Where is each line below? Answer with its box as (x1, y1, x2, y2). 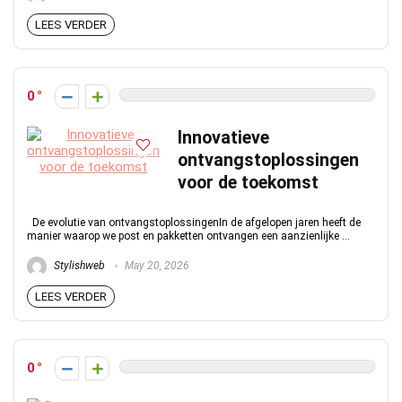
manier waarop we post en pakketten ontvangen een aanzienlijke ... (27, 230, 350, 242)
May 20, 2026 (122, 259, 189, 273)
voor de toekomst (178, 172, 319, 193)
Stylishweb (51, 259, 105, 273)
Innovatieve (178, 127, 269, 148)
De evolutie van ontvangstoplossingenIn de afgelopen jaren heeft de (27, 216, 361, 229)
